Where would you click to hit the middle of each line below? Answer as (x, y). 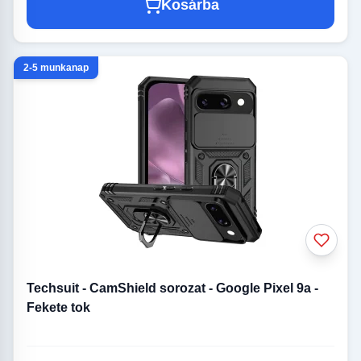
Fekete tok (58, 308)
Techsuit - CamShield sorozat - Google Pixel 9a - (172, 288)
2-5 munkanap (56, 68)
